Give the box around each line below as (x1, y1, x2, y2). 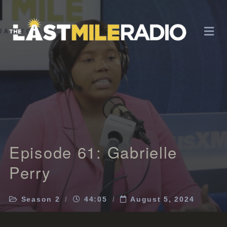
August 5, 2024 (130, 195, 195, 203)
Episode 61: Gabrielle (9, 140, 178, 163)
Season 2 (21, 195, 60, 203)
